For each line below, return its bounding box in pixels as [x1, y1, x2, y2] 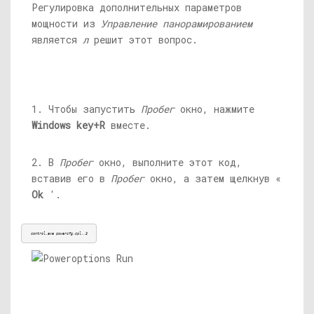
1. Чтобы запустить [32, 102, 141, 116]
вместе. [105, 118, 151, 132]
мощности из [32, 17, 101, 30]
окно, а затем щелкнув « [144, 172, 281, 185]
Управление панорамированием [101, 17, 252, 30]
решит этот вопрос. [88, 33, 198, 46]
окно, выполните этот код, [93, 156, 242, 169]
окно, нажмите [175, 102, 254, 116]
